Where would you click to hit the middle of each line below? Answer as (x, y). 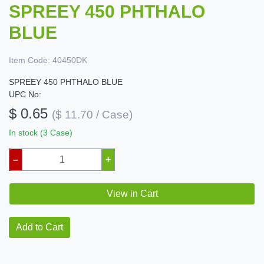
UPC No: (25, 95)
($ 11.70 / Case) (92, 115)
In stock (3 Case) (41, 133)
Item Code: (29, 60)
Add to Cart (39, 227)
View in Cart (132, 194)
